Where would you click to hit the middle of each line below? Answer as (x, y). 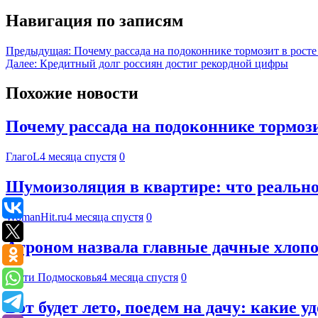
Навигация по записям (94, 20)
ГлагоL (23, 157)
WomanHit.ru (36, 217)
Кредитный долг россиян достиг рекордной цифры (164, 63)
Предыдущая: (38, 50)
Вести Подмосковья (54, 277)
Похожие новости (72, 93)
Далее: (21, 63)
